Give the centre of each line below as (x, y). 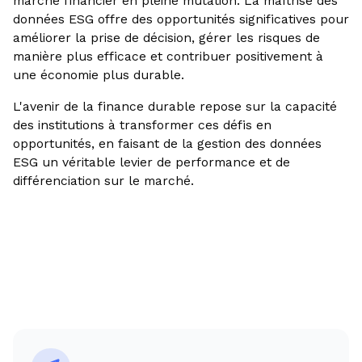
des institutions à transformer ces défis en (142, 124)
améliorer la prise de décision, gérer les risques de (166, 37)
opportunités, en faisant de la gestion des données (167, 143)
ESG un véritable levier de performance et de (151, 162)
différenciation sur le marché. (103, 180)
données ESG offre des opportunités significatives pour (181, 19)
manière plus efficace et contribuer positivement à (168, 56)
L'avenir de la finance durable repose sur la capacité (175, 106)
